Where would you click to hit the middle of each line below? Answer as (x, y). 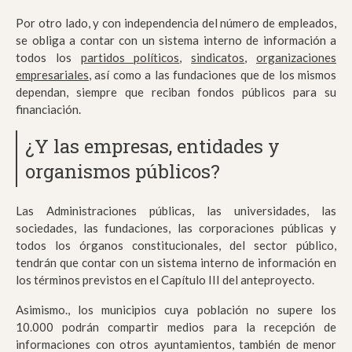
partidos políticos (130, 58)
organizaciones (297, 58)
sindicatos (218, 58)
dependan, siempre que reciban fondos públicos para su (176, 92)
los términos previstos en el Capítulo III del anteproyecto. (165, 280)
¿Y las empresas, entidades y (152, 147)
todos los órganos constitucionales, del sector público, (176, 246)
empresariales (52, 75)
